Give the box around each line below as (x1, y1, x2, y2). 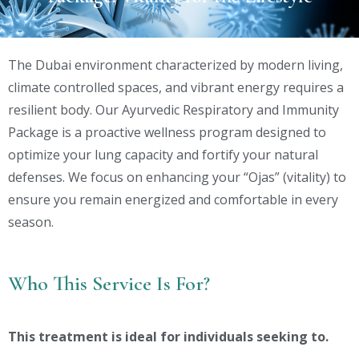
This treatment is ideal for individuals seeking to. (8, 328, 329, 345)
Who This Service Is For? (8, 271, 210, 296)
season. (8, 213, 54, 231)
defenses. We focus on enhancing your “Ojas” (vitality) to (8, 168, 346, 186)
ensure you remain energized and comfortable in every (8, 191, 338, 208)
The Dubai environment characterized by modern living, (8, 56, 343, 74)
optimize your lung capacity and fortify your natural (8, 146, 318, 163)
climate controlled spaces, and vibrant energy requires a (8, 79, 344, 96)
